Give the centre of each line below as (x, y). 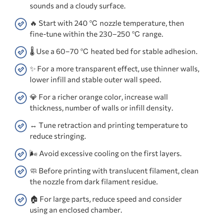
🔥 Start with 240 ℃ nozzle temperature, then (107, 23)
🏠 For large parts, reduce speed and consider (106, 199)
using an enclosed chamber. (76, 210)
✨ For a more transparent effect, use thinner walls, (114, 69)
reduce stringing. (58, 136)
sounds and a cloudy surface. (78, 6)
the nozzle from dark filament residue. (94, 182)
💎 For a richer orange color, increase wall (99, 97)
